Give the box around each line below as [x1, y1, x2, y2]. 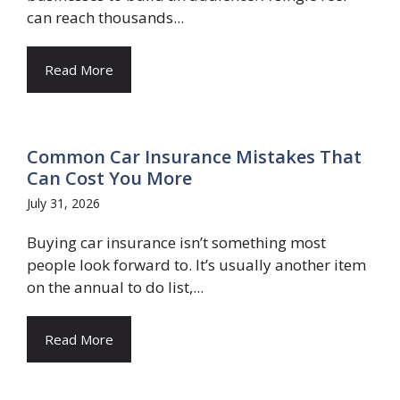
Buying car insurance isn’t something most [27, 232, 326, 253]
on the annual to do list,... [27, 277, 204, 297]
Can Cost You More [27, 166, 192, 190]
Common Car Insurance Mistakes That [27, 145, 362, 169]
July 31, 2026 [27, 195, 100, 212]
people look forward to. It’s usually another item [27, 254, 366, 275]
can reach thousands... [27, 7, 184, 28]
